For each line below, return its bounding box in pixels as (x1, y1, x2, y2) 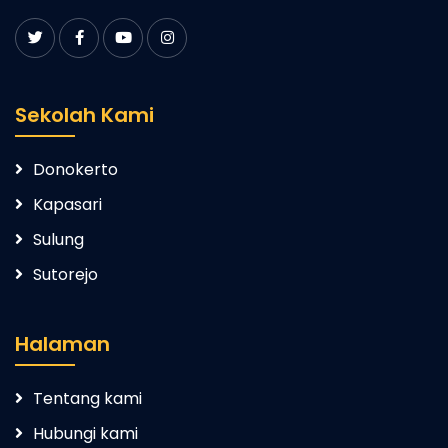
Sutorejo (33, 263, 98, 286)
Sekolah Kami (15, 101, 154, 129)
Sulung (33, 228, 84, 251)
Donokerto (33, 158, 118, 181)
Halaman (15, 330, 110, 358)
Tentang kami (33, 387, 142, 410)
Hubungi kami (33, 422, 138, 445)
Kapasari (33, 193, 102, 216)
